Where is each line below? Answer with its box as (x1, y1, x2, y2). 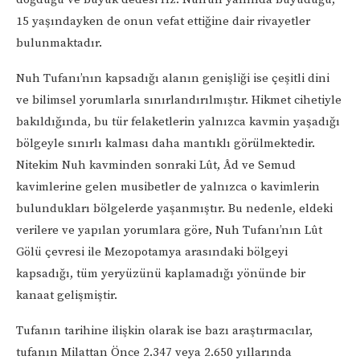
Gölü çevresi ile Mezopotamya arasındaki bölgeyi (16, 243, 288, 260)
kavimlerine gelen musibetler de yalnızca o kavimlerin (16, 178, 320, 194)
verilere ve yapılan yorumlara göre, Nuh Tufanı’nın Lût (16, 222, 322, 238)
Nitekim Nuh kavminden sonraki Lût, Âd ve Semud (16, 157, 296, 173)
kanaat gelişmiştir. (16, 287, 117, 303)
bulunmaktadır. (16, 35, 102, 51)
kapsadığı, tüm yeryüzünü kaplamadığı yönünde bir (16, 265, 305, 281)
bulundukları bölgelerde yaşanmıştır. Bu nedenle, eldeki (16, 200, 333, 216)
